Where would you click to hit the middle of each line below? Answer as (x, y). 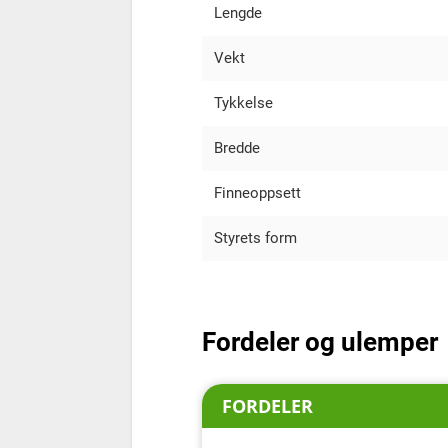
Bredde (237, 147)
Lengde (238, 12)
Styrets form (255, 237)
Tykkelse (243, 102)
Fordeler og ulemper (320, 341)
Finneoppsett (257, 192)
